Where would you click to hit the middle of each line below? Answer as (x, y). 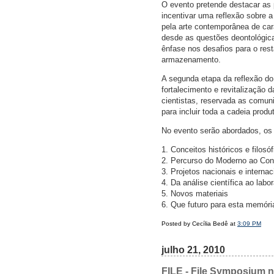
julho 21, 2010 (193, 250)
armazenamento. (191, 60)
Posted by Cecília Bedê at (199, 224)
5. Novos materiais (195, 194)
